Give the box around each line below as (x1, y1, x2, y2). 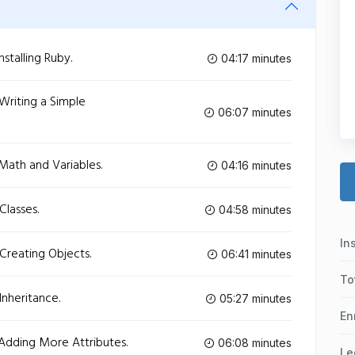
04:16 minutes (218, 158, 292, 172)
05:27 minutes (216, 292, 292, 305)
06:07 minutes (215, 105, 292, 119)
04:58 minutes (216, 203, 292, 216)
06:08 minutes (215, 336, 292, 349)
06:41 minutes (218, 247, 292, 261)
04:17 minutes (218, 52, 292, 65)
